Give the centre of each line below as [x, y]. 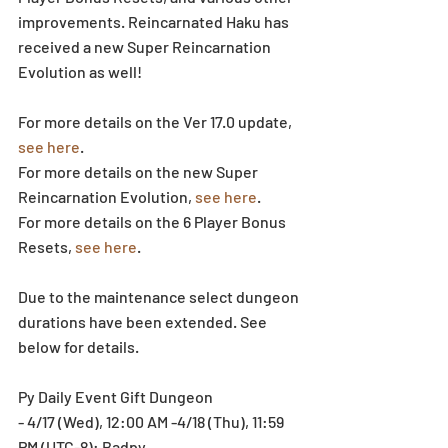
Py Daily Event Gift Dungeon [115, 397]
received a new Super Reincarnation [146, 47]
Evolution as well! [80, 72]
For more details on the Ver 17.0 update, [156, 122]
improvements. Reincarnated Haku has [155, 22]
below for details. [78, 347]
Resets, [46, 247]
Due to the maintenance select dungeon [160, 297]
